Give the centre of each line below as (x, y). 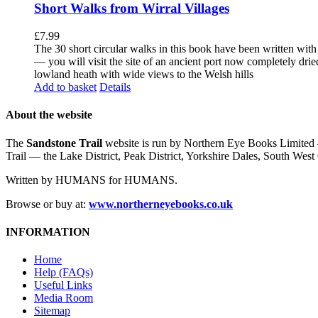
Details (115, 87)
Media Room (64, 298)
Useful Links (63, 285)
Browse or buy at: (47, 204)
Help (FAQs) (64, 273)
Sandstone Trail (64, 143)
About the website (49, 115)
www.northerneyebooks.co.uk (161, 204)
